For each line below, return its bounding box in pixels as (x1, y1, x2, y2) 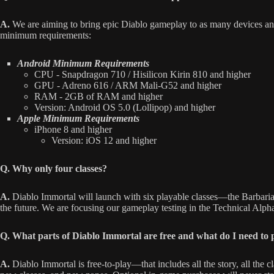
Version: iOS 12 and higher (51, 135, 157, 146)
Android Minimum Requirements (17, 58, 149, 69)
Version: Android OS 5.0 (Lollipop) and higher (34, 102, 215, 113)
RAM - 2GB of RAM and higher (34, 91, 163, 102)
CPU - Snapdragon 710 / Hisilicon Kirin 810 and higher (34, 69, 251, 80)
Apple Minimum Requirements (17, 113, 139, 124)
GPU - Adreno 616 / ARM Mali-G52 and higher (34, 80, 221, 91)
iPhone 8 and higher (34, 124, 112, 135)
